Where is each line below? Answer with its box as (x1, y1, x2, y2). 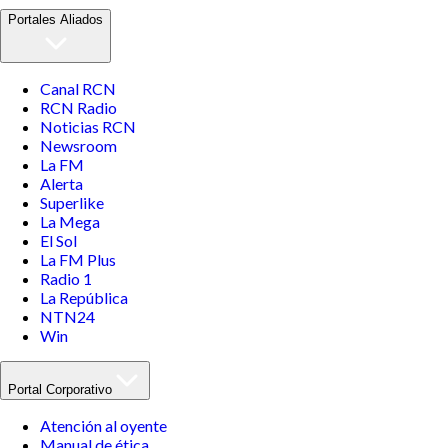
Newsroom (40, 136, 117, 156)
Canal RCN (40, 79, 116, 99)
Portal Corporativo (8, 382, 112, 398)
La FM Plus (40, 250, 116, 270)
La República (40, 288, 128, 308)
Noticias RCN (40, 117, 136, 137)
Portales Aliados (8, 12, 103, 28)
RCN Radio (40, 98, 117, 118)
